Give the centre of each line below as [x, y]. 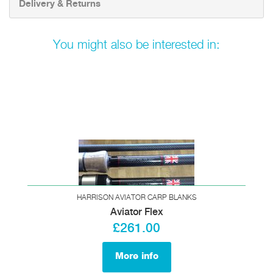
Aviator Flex [136, 212]
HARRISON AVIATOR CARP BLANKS [136, 197]
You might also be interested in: [136, 45]
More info [136, 256]
